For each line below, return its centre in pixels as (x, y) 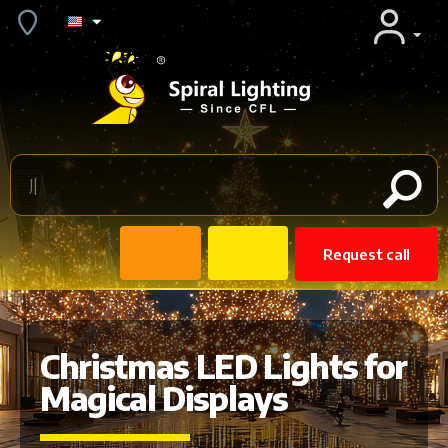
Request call (366, 254)
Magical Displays (164, 398)
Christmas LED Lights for (223, 366)
